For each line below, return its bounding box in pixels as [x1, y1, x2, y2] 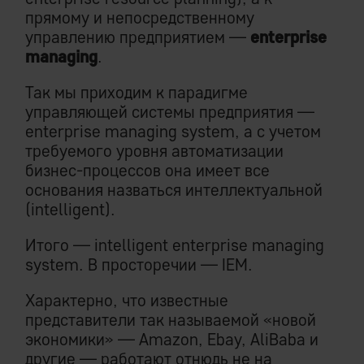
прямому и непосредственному [25, 7, 254, 28]
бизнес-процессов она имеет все [25, 160, 270, 181]
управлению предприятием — [25, 27, 250, 48]
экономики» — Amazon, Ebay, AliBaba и [25, 329, 318, 350]
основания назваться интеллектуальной [25, 180, 323, 201]
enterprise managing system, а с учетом [25, 121, 321, 142]
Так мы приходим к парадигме [25, 82, 248, 103]
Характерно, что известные [25, 290, 228, 311]
